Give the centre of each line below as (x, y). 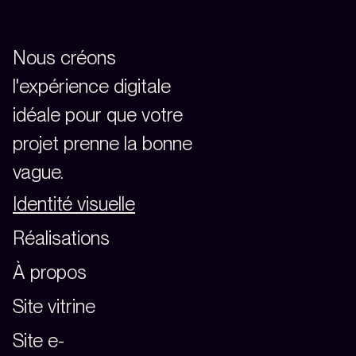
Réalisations (61, 238)
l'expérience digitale (92, 87)
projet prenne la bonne (103, 144)
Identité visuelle (74, 204)
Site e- (39, 341)
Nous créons (64, 58)
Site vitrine (54, 307)
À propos (50, 273)
